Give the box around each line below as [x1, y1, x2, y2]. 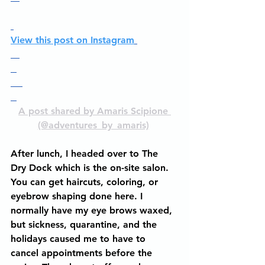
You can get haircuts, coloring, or [11, 176, 161, 188]
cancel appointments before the [11, 247, 155, 258]
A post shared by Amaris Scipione [18, 105, 171, 117]
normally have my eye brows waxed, [11, 205, 175, 216]
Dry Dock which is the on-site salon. [11, 162, 172, 173]
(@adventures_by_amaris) [37, 119, 149, 131]
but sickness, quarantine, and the [11, 219, 160, 230]
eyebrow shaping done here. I [11, 190, 146, 202]
